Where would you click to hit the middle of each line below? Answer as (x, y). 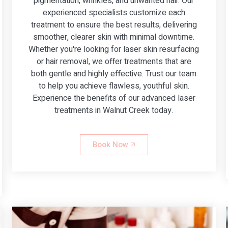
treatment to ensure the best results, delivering (114, 25)
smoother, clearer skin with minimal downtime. (114, 37)
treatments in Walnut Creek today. (114, 110)
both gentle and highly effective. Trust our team (114, 74)
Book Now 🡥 (114, 144)
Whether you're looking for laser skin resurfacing (114, 49)
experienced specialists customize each (114, 12)
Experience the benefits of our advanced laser (114, 98)
